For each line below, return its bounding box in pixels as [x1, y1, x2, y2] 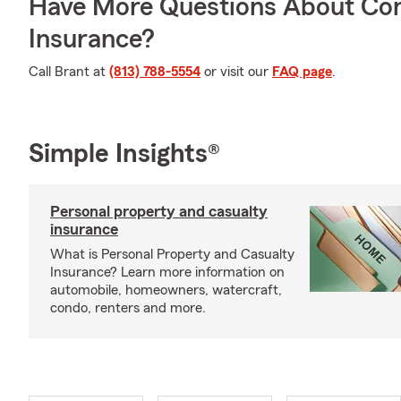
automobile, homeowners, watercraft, [50, 283, 282, 297]
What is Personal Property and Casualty [50, 247, 294, 261]
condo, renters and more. [50, 301, 206, 315]
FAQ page [272, 64, 332, 79]
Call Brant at [29, 64, 109, 79]
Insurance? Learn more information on [50, 265, 285, 279]
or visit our [200, 64, 272, 79]
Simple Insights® [29, 141, 220, 167]
